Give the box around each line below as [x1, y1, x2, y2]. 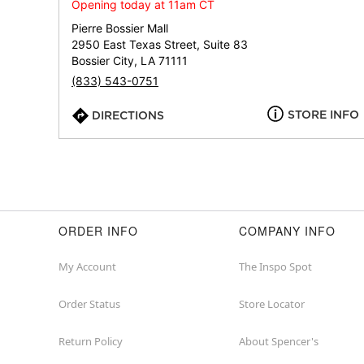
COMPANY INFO [239, 223, 336, 239]
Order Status [58, 297, 120, 311]
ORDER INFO [58, 223, 138, 239]
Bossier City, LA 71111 [71, 54, 188, 67]
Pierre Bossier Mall [71, 21, 168, 35]
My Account [58, 259, 116, 274]
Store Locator [239, 297, 305, 311]
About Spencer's [239, 334, 318, 349]
